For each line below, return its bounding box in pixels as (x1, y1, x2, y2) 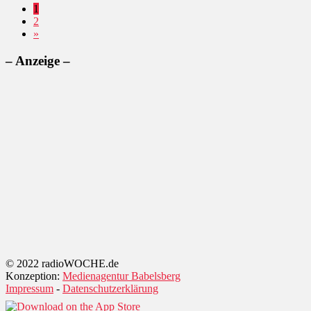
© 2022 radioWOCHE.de (6, 258, 119, 270)
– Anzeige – (6, 53, 70, 68)
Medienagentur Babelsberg (62, 270, 180, 283)
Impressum (6, 283, 53, 295)
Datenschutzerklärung (62, 283, 158, 295)
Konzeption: (6, 270, 62, 283)
